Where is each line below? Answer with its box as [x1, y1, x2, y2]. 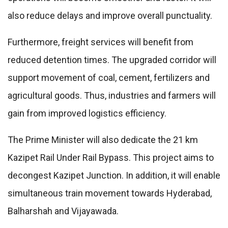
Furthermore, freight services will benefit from [8, 37, 193, 48]
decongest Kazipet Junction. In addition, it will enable [8, 170, 220, 181]
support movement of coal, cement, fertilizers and [8, 72, 210, 83]
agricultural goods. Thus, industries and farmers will [8, 90, 216, 101]
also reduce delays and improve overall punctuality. [8, 10, 212, 21]
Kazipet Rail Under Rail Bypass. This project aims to [8, 152, 214, 163]
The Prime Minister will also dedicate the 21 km [8, 134, 198, 146]
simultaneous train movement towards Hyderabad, [8, 188, 212, 199]
